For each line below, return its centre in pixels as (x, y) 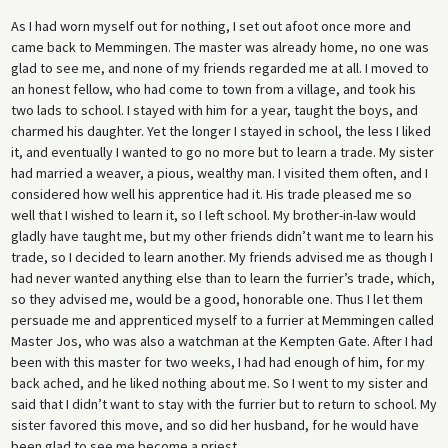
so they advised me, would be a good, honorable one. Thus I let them (216, 299)
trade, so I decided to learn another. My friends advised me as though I (221, 257)
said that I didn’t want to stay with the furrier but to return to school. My (223, 404)
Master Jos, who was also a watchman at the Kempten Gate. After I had (221, 341)
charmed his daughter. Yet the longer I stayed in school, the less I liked (220, 131)
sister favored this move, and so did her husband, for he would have (214, 425)
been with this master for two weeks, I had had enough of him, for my (217, 362)
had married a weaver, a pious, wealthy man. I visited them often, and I (219, 173)
